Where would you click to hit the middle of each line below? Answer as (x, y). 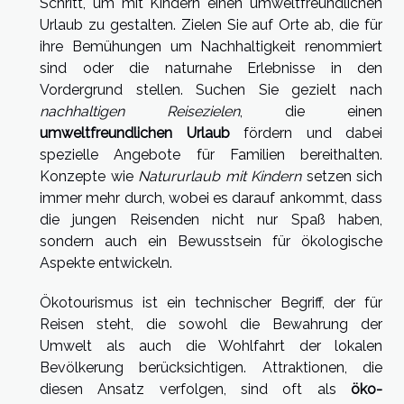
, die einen (311, 111)
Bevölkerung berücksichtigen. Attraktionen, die (211, 367)
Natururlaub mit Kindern (220, 176)
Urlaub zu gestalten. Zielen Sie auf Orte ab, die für (211, 24)
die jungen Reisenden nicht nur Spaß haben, (211, 219)
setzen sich (342, 176)
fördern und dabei (306, 133)
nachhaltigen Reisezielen (140, 111)
